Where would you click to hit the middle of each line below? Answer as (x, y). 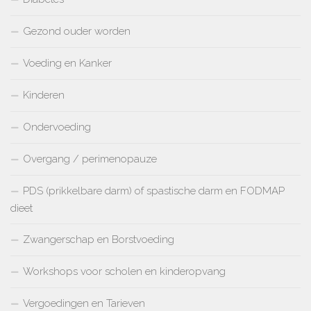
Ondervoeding (57, 127)
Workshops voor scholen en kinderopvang (124, 271)
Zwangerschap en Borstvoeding (99, 239)
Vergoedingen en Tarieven (84, 303)
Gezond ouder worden (77, 31)
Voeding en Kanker (67, 63)
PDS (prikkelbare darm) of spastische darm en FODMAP (154, 191)
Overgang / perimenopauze (90, 159)
